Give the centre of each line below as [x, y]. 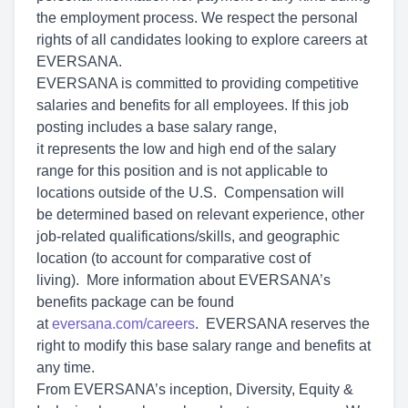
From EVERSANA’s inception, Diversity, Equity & [195, 389]
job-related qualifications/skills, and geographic [188, 236]
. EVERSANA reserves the [282, 324]
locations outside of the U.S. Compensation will [190, 193]
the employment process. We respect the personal [197, 18]
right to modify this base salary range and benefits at [204, 346]
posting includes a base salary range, [157, 127]
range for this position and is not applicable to [182, 171]
